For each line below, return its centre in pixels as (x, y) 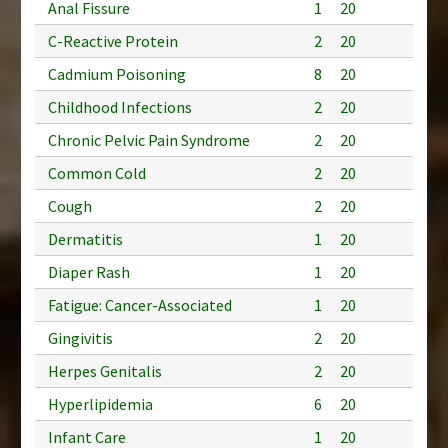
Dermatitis (85, 238)
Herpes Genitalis (105, 370)
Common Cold (97, 172)
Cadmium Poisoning (117, 73)
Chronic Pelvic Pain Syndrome (149, 139)
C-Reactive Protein (113, 40)
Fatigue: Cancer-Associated (140, 304)
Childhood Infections (120, 106)
